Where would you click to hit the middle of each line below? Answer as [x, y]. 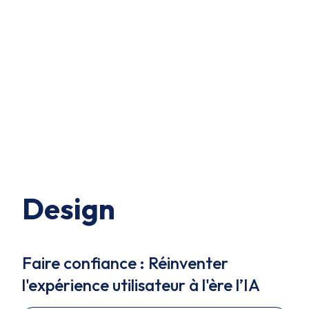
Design [69, 209]
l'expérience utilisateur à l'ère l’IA [141, 285]
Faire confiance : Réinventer [125, 263]
